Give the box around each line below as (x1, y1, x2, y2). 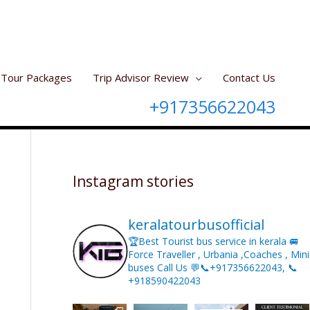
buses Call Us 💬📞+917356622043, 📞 (127, 261, 298, 274)
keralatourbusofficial (127, 215, 264, 234)
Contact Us (223, 71, 275, 84)
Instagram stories (72, 172, 194, 191)
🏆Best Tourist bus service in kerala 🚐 (127, 235, 299, 248)
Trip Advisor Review (93, 71, 189, 84)
